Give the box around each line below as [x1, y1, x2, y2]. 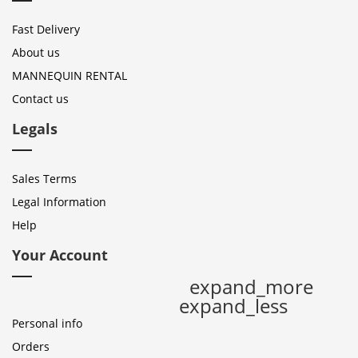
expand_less [179, 292, 288, 319]
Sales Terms [12, 171, 77, 186]
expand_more [189, 273, 313, 300]
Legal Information [12, 194, 106, 209]
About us [12, 45, 60, 60]
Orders [12, 339, 50, 354]
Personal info [12, 316, 82, 331]
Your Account [12, 245, 108, 265]
